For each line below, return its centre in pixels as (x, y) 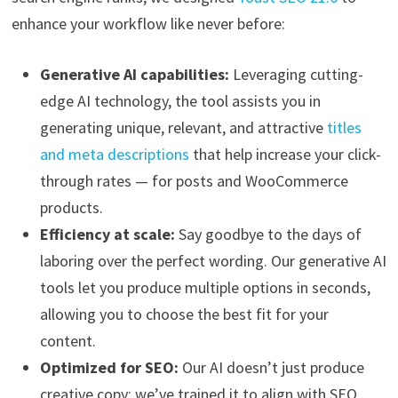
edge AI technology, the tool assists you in (180, 100)
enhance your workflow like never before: (148, 23)
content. (68, 340)
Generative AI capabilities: (134, 74)
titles (344, 127)
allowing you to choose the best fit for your (184, 314)
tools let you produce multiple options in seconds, (205, 287)
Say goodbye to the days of (268, 234)
